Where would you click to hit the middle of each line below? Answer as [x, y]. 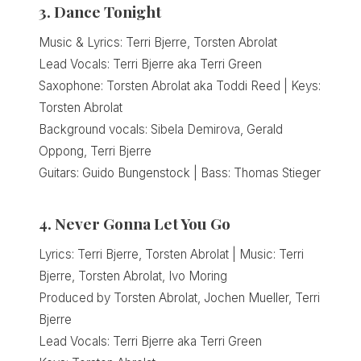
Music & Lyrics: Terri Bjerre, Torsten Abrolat [158, 43]
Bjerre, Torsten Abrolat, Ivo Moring [133, 276]
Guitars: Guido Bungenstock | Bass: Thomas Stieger [180, 173]
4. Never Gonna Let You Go [135, 224]
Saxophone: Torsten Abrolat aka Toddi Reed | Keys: [180, 86]
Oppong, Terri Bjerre [95, 151]
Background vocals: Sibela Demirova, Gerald [161, 130]
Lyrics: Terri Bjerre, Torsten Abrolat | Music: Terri [171, 255]
